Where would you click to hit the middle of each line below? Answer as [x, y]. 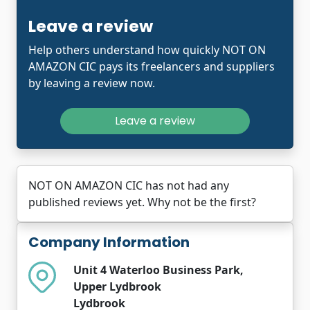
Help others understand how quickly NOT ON [147, 49]
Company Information [109, 242]
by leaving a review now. [92, 83]
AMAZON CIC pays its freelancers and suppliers [152, 66]
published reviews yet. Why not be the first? [142, 202]
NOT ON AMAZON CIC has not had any [129, 185]
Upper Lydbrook [117, 286]
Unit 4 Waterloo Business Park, [158, 270]
